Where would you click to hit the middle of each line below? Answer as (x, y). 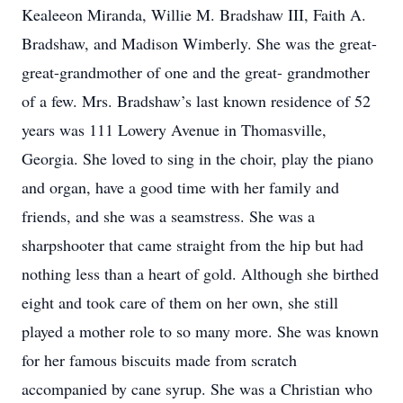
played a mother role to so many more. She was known (200, 331)
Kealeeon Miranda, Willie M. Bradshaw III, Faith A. (194, 14)
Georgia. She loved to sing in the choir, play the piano (197, 158)
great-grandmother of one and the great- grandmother (196, 72)
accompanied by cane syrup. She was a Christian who (197, 389)
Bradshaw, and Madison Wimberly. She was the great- (199, 43)
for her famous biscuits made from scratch (159, 360)
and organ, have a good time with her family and (180, 187)
